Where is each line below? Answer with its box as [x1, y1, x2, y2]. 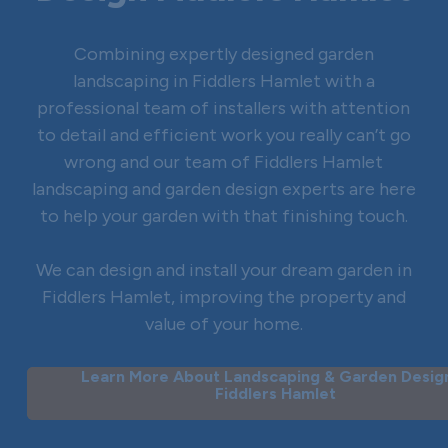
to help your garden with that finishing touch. [39, 205, 408, 228]
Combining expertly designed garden [73, 43, 374, 66]
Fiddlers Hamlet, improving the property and [41, 286, 406, 309]
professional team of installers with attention [37, 97, 411, 120]
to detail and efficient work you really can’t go [36, 124, 411, 147]
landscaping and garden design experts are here [31, 178, 416, 201]
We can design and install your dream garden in [35, 259, 412, 282]
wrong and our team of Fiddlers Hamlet [64, 151, 384, 174]
